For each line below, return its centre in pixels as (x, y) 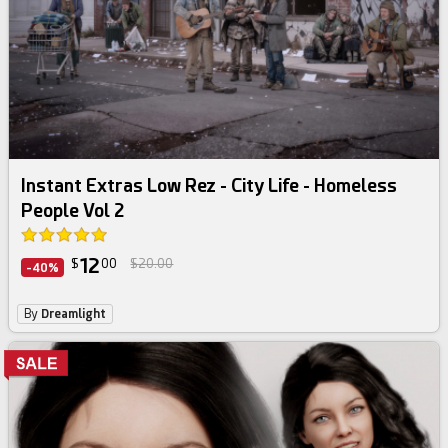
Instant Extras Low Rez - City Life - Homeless (209, 185)
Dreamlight (74, 313)
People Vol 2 (73, 210)
